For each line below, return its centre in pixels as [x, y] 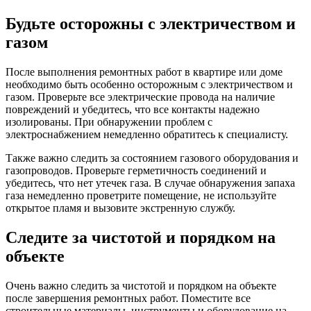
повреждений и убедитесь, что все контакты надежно [133, 110]
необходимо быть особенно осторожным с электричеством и [149, 85]
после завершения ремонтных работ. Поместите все [128, 298]
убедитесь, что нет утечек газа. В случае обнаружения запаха [150, 183]
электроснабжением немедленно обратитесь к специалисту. [147, 135]
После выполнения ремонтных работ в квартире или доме [144, 72]
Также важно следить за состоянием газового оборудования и [152, 158]
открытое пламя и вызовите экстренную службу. [120, 208]
